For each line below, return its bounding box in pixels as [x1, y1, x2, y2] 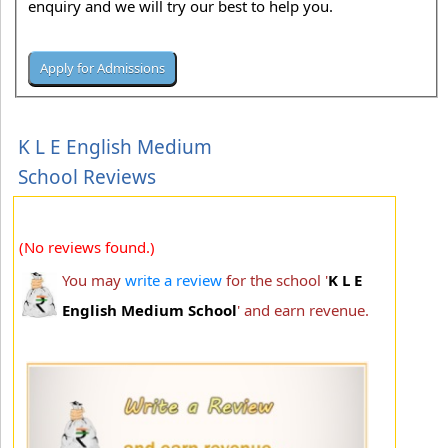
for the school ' [222, 269, 328, 290]
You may [62, 269, 125, 290]
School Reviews [18, 163, 156, 190]
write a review [125, 269, 222, 290]
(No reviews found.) [19, 236, 155, 257]
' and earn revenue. [237, 299, 369, 320]
